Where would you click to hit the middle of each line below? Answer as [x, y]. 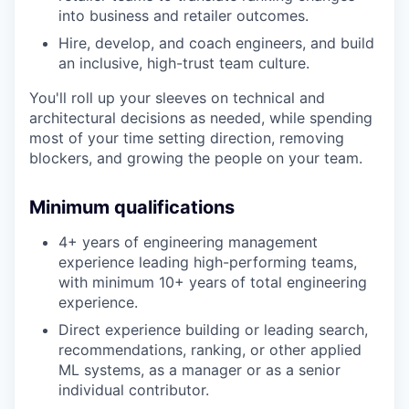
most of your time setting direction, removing [187, 138]
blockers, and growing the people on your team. [196, 158]
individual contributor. [134, 390]
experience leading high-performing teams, [208, 262]
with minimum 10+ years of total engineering [213, 282]
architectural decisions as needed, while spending [201, 118]
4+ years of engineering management [188, 242]
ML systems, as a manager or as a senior [199, 370]
